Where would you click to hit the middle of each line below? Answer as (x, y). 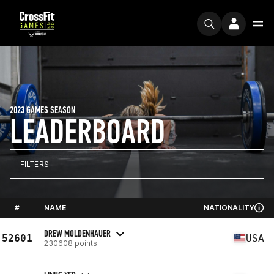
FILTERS (35, 164)
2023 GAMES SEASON (43, 110)
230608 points (71, 243)
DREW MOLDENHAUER (77, 233)
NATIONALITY (229, 208)
